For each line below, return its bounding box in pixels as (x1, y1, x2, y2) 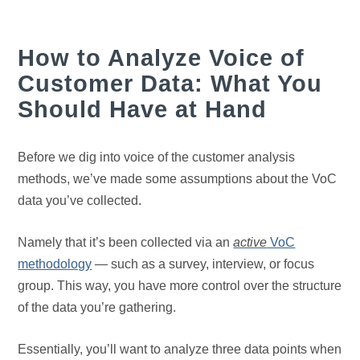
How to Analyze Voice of (18, 44, 305, 72)
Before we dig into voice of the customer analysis (18, 150, 296, 165)
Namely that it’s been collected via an (18, 235, 234, 250)
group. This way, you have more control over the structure (18, 279, 342, 293)
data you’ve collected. (18, 194, 142, 208)
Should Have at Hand (18, 96, 268, 123)
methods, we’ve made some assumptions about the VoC (18, 172, 337, 186)
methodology (18, 257, 92, 272)
